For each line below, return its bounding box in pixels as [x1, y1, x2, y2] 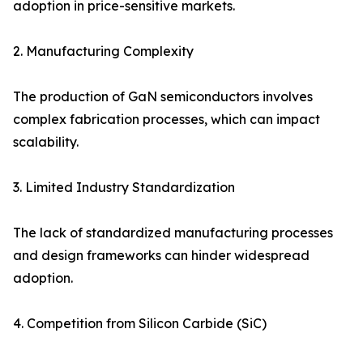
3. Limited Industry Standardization [13, 179, 235, 196]
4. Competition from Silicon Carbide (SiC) [13, 315, 267, 332]
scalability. [13, 134, 79, 151]
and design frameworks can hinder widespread [13, 247, 310, 264]
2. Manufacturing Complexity [13, 43, 194, 60]
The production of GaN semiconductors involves [13, 88, 313, 105]
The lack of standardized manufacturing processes [13, 224, 333, 241]
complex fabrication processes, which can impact [13, 111, 320, 128]
